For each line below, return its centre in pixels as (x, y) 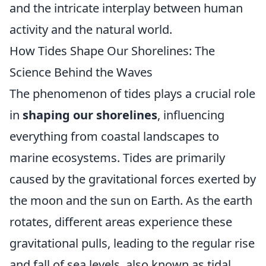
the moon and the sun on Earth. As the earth (131, 200)
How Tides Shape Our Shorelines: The (112, 51)
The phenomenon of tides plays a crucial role (132, 94)
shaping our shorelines (90, 115)
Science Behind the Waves (81, 72)
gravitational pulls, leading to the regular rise (132, 243)
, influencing (191, 115)
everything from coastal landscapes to (114, 136)
